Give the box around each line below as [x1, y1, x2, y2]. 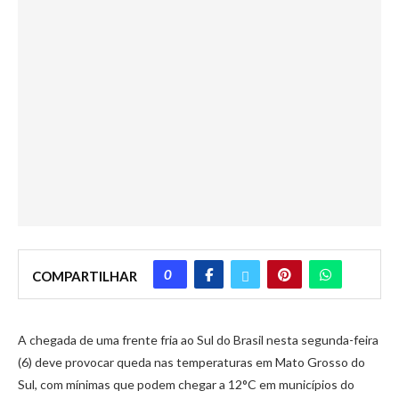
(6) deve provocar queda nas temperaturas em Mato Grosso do [18, 354, 365, 370]
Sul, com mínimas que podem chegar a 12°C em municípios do [18, 376, 354, 392]
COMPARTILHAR [32, 267, 137, 284]
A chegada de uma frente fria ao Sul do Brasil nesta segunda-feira [18, 331, 379, 347]
